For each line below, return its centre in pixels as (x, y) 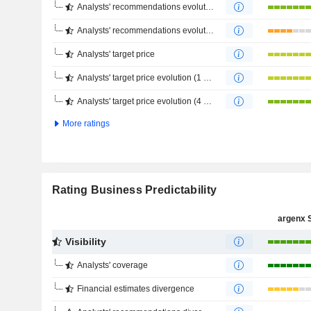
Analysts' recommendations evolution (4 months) (141, 31)
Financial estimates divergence (135, 289)
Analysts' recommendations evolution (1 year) (141, 7)
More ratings (85, 124)
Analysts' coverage (112, 265)
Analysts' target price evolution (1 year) (140, 78)
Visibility (85, 242)
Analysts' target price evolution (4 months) (140, 101)
